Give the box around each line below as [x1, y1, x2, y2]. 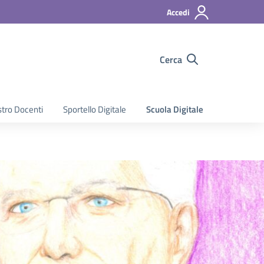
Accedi [167, 6, 190, 18]
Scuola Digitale [146, 103, 203, 116]
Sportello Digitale [63, 103, 126, 116]
